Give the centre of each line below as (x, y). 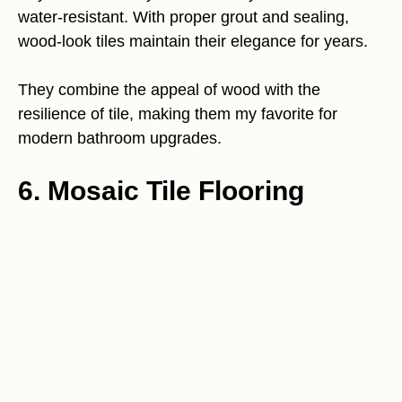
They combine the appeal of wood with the (169, 90)
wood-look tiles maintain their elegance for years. (193, 41)
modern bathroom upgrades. (120, 138)
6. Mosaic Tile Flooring (161, 191)
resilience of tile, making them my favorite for (178, 114)
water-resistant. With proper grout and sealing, (184, 17)
